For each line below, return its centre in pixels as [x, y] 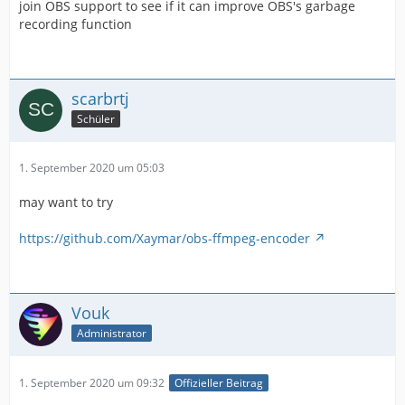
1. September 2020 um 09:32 [92, 382]
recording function [75, 24]
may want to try [66, 202]
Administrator [112, 334]
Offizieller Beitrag [219, 382]
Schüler [96, 119]
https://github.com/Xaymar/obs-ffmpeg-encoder [165, 238]
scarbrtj [100, 98]
